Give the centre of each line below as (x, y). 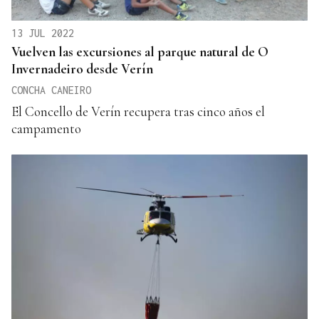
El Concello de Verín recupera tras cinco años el (138, 111)
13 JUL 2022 (43, 33)
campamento (46, 128)
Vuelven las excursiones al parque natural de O (140, 51)
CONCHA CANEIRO (51, 90)
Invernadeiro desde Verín (82, 68)
